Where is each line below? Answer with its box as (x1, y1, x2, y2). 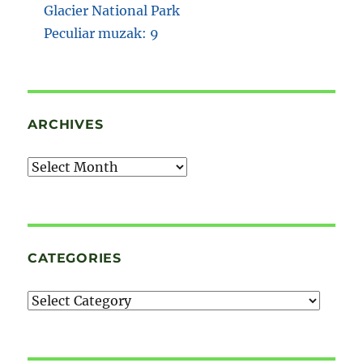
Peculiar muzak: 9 (44, 25, 160, 42)
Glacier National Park (44, 2, 181, 19)
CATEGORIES (28, 250, 122, 267)
